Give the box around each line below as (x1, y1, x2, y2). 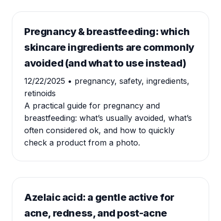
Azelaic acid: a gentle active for (24, 191, 175, 203)
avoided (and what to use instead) (24, 57, 186, 69)
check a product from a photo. (24, 138, 140, 147)
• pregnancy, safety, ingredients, (68, 76, 189, 86)
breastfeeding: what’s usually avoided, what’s (24, 113, 192, 123)
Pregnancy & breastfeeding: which (24, 26, 190, 37)
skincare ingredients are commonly (24, 41, 194, 53)
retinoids (24, 88, 56, 98)
